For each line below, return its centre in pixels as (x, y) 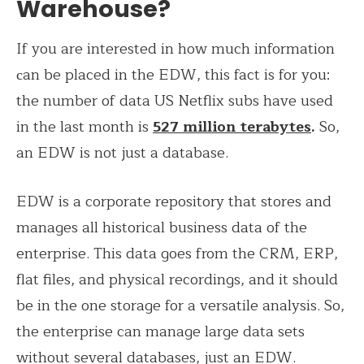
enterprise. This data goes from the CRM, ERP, (177, 254)
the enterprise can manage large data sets (160, 332)
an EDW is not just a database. (124, 153)
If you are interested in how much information (175, 49)
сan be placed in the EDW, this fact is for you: (173, 75)
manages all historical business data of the (162, 228)
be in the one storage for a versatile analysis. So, (180, 306)
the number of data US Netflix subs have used (175, 101)
